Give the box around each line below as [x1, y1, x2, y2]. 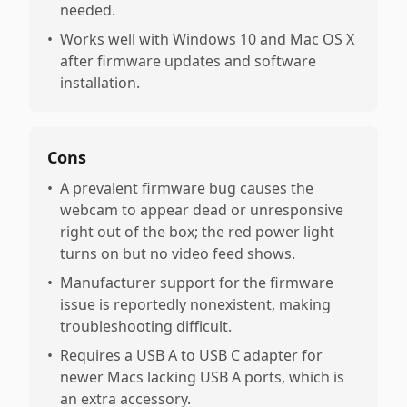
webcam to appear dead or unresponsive [60, 200, 343, 220]
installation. [60, 73, 140, 93]
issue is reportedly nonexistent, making [60, 294, 331, 314]
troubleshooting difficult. [60, 316, 232, 336]
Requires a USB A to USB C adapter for [60, 345, 323, 365]
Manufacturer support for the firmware [60, 273, 333, 293]
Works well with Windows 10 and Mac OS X [60, 29, 354, 49]
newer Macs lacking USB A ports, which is [60, 367, 344, 387]
